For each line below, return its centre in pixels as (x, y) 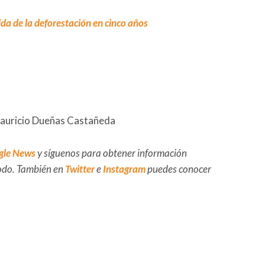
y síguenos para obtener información (111, 153)
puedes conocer (178, 169)
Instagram (124, 169)
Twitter (80, 169)
